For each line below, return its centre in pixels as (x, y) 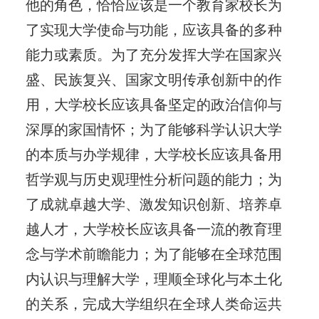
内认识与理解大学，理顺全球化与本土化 (153, 279)
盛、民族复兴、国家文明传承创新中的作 (153, 79)
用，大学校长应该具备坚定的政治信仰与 (153, 104)
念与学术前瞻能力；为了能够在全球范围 (153, 254)
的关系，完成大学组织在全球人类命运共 (153, 304)
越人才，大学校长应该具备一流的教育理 (153, 229)
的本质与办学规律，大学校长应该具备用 (153, 154)
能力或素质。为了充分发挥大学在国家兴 (153, 54)
